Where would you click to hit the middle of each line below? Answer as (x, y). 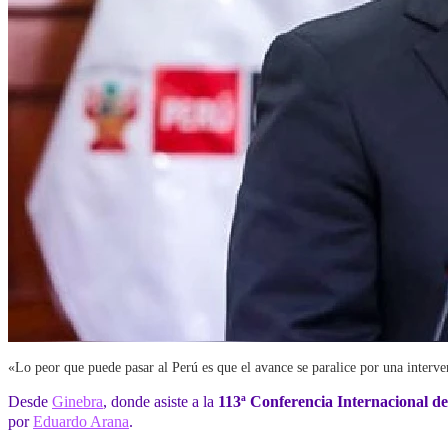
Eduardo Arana (81, 422)
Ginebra (77, 402)
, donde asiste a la (160, 402)
